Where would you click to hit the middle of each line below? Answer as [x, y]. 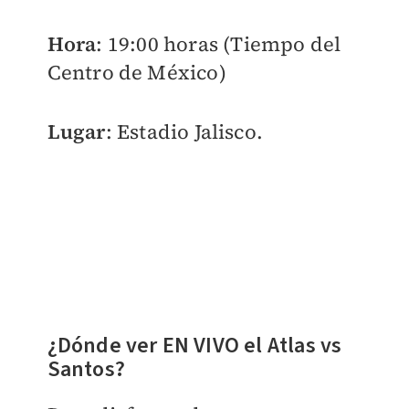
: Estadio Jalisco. [184, 131]
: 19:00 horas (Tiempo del [219, 44]
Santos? [86, 369]
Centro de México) [136, 72]
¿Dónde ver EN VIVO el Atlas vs [194, 345]
